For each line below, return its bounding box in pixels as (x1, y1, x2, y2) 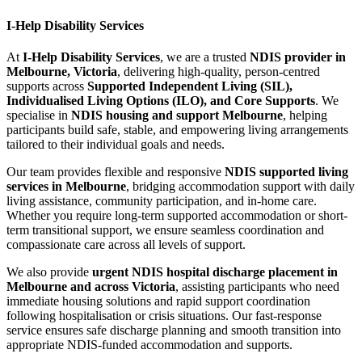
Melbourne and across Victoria (6, 279, 175, 293)
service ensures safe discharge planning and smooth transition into (6, 322, 341, 337)
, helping (283, 107, 327, 122)
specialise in (6, 107, 71, 122)
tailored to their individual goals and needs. (6, 137, 225, 151)
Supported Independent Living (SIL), (87, 78, 293, 93)
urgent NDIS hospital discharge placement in (92, 264, 338, 279)
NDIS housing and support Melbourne (71, 107, 283, 122)
